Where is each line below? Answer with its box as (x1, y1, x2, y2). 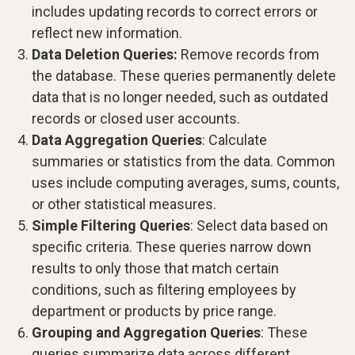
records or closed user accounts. (32, 110, 240, 128)
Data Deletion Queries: (32, 46, 177, 63)
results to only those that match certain (32, 260, 279, 277)
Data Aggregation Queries (32, 132, 202, 149)
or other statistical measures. (32, 196, 216, 213)
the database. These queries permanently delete (32, 67, 336, 85)
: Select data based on (190, 217, 328, 235)
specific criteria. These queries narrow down (32, 239, 311, 256)
